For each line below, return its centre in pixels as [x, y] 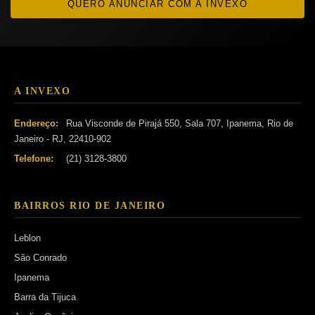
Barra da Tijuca [45, 297]
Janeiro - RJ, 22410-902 [63, 139]
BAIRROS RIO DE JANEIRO [90, 205]
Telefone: [34, 158]
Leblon [27, 238]
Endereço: [36, 123]
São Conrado [40, 257]
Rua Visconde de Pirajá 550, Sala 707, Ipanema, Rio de [178, 123]
